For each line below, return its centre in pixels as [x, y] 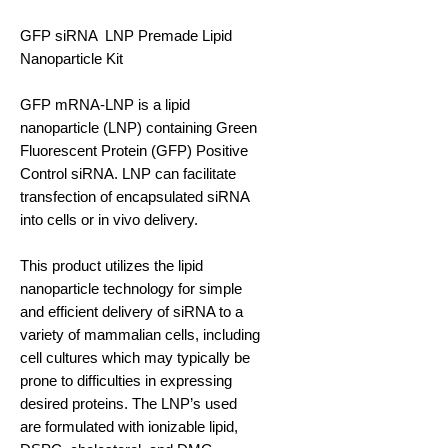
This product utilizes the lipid [111, 266]
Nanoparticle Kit [71, 59]
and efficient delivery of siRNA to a [131, 312]
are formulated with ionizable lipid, [129, 427]
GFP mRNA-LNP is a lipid [105, 105]
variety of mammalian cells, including [140, 335]
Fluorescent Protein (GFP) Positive [134, 151]
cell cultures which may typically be [135, 358]
